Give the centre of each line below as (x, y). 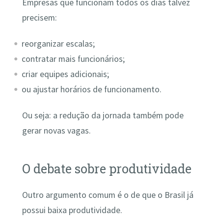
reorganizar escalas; (58, 43)
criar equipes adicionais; (66, 74)
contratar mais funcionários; (73, 59)
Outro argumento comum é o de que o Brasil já (108, 195)
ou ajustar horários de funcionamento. (92, 89)
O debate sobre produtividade (107, 169)
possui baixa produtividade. (72, 210)
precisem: (39, 17)
